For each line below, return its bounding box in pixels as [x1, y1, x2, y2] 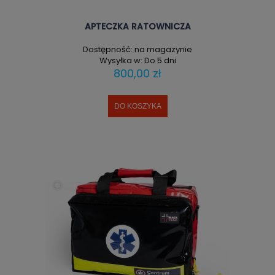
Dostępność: [83, 43, 133, 55]
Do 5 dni [144, 54, 176, 66]
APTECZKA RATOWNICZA [84, 20, 191, 33]
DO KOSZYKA [114, 101, 161, 110]
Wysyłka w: [99, 54, 142, 66]
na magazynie [134, 43, 192, 55]
